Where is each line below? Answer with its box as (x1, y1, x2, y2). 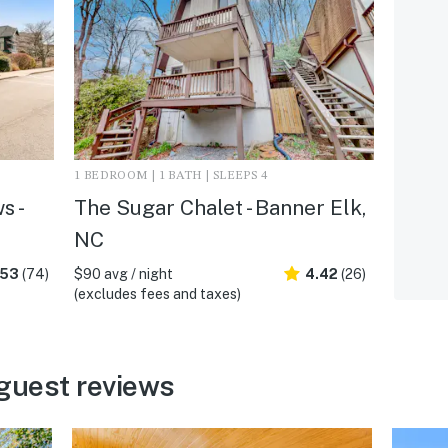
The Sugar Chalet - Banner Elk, (73, 194, 366, 220)
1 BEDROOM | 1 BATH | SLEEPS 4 (73, 169, 268, 182)
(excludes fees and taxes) (73, 285, 241, 302)
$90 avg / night (73, 265, 173, 282)
